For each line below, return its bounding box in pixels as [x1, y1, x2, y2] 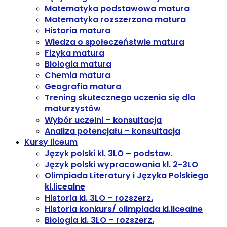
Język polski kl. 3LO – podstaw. [45, 147, 173, 159]
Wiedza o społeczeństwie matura [45, 36, 184, 48]
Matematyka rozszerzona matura [45, 14, 186, 25]
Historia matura [45, 25, 110, 36]
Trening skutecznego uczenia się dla [45, 92, 195, 103]
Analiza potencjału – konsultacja [45, 125, 180, 137]
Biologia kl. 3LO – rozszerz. [45, 214, 154, 226]
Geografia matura [45, 81, 121, 92]
